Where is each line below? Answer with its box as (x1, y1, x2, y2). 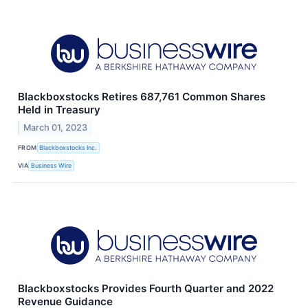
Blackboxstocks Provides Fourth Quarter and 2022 (18, 281, 274, 295)
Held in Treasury (18, 103, 100, 117)
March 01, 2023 (23, 122, 88, 133)
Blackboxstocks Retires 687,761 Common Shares (18, 90, 265, 104)
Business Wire (31, 162, 72, 170)
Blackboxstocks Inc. (39, 144, 98, 152)
